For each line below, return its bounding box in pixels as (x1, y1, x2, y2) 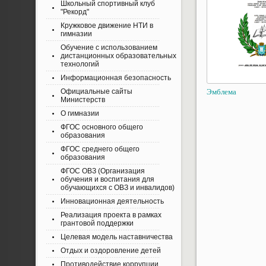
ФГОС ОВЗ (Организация (61, 167, 145, 175)
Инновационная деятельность (61, 197, 164, 205)
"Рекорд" (61, 8, 89, 16)
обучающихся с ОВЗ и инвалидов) (61, 183, 175, 192)
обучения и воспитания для (61, 175, 154, 183)
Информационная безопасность (61, 74, 171, 82)
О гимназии (61, 109, 99, 118)
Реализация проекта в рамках (61, 211, 161, 219)
